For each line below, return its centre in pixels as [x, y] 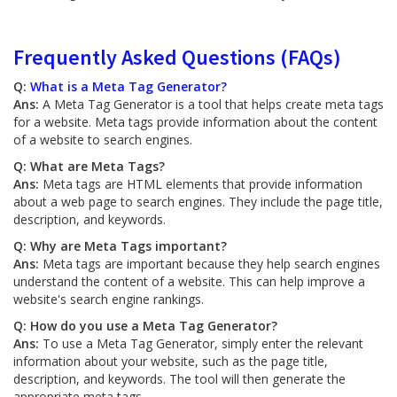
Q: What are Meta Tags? [89, 166]
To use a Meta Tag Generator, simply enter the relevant [203, 343]
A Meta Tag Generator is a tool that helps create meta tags [213, 104]
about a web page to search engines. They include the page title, [198, 202]
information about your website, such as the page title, [171, 361]
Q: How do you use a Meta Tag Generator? [145, 326]
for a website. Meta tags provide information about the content [195, 122]
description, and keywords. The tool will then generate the [179, 379]
